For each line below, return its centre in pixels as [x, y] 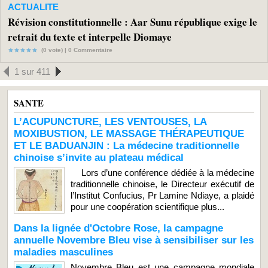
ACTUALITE [33, 7]
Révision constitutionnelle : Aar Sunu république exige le [133, 22]
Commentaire [92, 50]
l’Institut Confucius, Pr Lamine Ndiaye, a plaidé [162, 195]
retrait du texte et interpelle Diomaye [90, 36]
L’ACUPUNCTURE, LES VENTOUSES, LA [110, 121]
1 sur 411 [32, 71]
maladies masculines [63, 252]
